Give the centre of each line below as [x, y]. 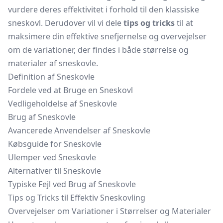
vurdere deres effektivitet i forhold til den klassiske [104, 9]
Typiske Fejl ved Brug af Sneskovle [72, 184]
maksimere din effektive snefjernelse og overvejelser [107, 36]
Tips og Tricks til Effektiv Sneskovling [77, 198]
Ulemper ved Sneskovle [52, 157]
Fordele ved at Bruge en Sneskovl [70, 90]
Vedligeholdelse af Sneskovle [62, 104]
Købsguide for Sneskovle [55, 144]
